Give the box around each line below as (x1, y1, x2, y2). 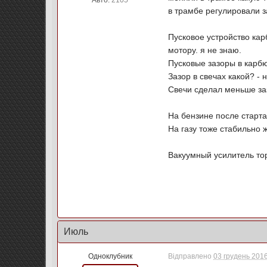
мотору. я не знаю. (168, 45, 244, 55)
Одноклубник (88, 252, 132, 260)
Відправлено (168, 252, 214, 260)
